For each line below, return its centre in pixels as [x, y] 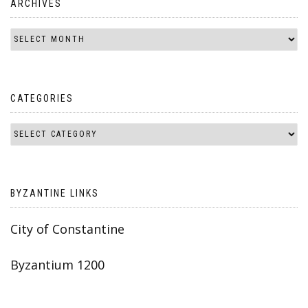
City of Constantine [67, 229]
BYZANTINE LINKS [55, 193]
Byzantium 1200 [57, 264]
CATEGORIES [42, 98]
